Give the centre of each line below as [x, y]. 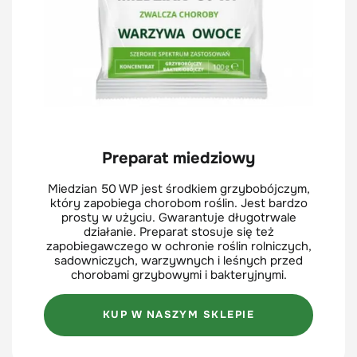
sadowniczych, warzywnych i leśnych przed [178, 260]
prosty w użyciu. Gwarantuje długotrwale [178, 217]
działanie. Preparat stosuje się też [178, 231]
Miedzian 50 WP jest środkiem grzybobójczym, [178, 188]
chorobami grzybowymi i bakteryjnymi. [178, 275]
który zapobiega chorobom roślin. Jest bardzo [178, 203]
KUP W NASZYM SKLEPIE [178, 315]
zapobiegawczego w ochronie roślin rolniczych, [178, 246]
